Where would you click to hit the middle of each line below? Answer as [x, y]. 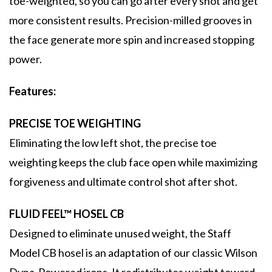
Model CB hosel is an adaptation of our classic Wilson [133, 253]
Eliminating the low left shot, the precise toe [113, 143]
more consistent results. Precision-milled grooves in [131, 20]
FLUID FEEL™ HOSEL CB [66, 214]
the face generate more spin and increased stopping [132, 40]
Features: [32, 91]
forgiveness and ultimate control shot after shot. [123, 182]
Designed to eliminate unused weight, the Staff [120, 233]
